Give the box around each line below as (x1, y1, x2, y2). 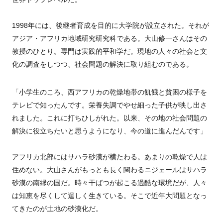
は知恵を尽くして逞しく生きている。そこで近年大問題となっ (12, 192, 207, 200)
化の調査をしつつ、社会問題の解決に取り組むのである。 (12, 60, 193, 69)
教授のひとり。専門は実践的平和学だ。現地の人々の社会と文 (12, 47, 207, 56)
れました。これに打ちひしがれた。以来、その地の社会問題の (12, 114, 207, 122)
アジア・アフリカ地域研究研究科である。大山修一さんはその (12, 34, 207, 43)
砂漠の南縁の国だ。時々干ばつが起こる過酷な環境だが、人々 (12, 179, 207, 187)
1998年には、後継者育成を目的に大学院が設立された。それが (12, 21, 209, 30)
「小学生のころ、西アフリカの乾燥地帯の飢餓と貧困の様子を (12, 88, 207, 97)
